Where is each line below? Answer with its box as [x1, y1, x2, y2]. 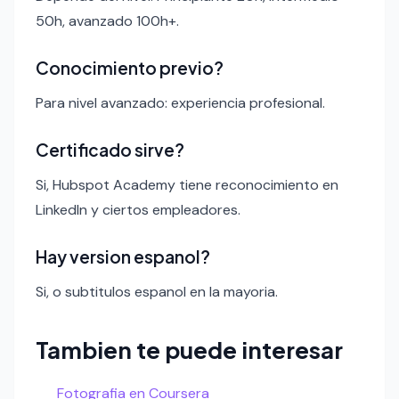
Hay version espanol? [36, 245, 210, 267]
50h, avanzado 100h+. [36, 11, 179, 30]
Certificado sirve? [36, 138, 184, 160]
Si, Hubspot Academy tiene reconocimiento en [36, 175, 338, 194]
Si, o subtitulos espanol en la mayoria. [36, 281, 278, 301]
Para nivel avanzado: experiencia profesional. [36, 93, 325, 112]
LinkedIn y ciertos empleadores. [36, 199, 240, 219]
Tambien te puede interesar [36, 334, 343, 364]
